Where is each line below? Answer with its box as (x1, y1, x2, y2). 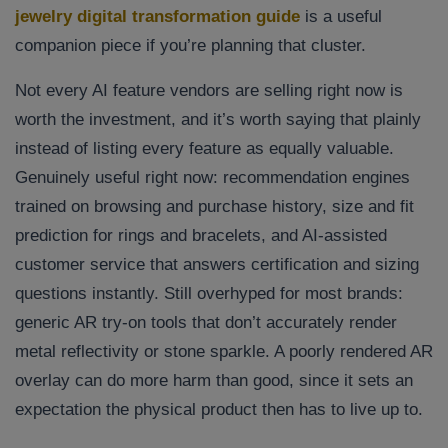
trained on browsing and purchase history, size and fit (15, 197, 414, 217)
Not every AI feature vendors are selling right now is (15, 81, 403, 101)
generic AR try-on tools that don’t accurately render (15, 313, 397, 333)
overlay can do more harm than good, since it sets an (15, 371, 413, 391)
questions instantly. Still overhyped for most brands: (15, 284, 403, 304)
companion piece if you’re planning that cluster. (15, 36, 366, 56)
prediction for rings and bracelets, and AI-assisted (15, 226, 387, 246)
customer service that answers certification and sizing (15, 255, 419, 275)
